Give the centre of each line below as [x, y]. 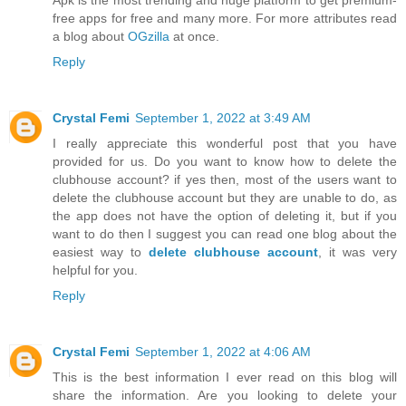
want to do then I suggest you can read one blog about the [225, 233]
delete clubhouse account [233, 251]
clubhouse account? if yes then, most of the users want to [225, 179]
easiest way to [101, 251]
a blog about [90, 36]
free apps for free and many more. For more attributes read [225, 18]
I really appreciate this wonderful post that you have [225, 143]
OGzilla [149, 36]
